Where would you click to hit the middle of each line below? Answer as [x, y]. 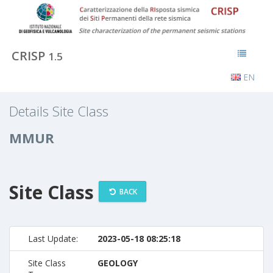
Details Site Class [59, 111]
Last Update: [53, 238]
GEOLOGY [117, 263]
